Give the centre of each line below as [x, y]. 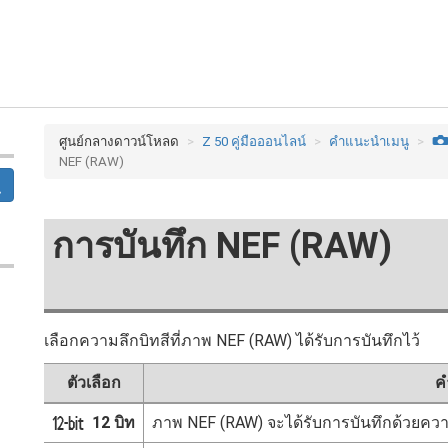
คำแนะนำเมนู [369, 141]
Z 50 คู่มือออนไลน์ [254, 141]
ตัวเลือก [93, 382]
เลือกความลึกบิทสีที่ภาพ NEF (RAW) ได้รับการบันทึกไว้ [232, 340]
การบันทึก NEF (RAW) [222, 246]
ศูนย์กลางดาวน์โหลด [119, 141]
